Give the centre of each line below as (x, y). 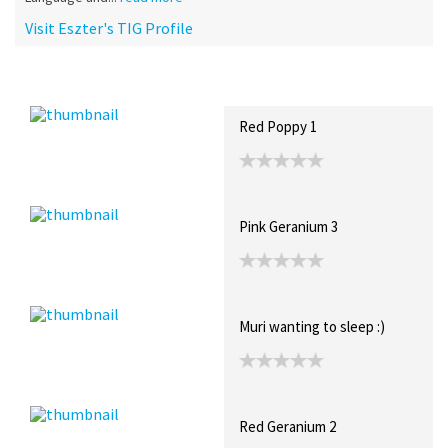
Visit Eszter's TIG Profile (109, 27)
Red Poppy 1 (278, 126)
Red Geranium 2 (287, 426)
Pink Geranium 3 (288, 226)
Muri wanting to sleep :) (312, 326)
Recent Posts (76, 85)
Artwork (258, 85)
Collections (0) (176, 85)
